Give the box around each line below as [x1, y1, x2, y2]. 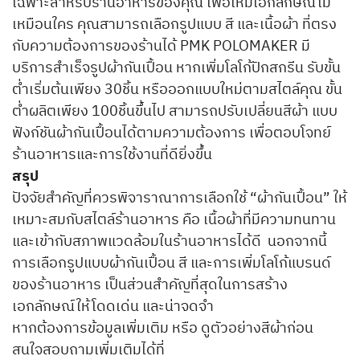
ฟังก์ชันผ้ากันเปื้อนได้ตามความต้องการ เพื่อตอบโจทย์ [12, 121, 331, 145]
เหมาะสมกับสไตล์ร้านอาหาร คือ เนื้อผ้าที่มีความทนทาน [12, 207, 336, 232]
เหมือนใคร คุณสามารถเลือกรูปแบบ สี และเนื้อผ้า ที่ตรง [12, 12, 337, 37]
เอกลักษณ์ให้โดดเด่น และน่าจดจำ [12, 294, 214, 319]
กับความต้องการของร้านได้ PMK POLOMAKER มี [12, 34, 310, 59]
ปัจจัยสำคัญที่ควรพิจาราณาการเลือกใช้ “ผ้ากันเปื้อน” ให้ [12, 186, 347, 211]
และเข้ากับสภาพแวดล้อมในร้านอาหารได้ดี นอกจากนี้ [12, 229, 327, 254]
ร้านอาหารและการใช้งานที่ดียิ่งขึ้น [12, 142, 212, 167]
